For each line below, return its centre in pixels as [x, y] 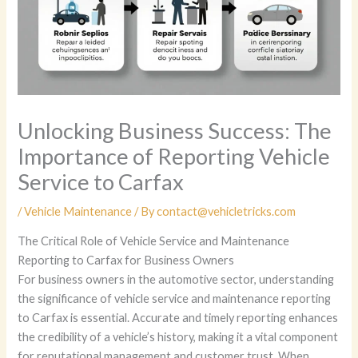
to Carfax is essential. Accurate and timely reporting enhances [178, 317]
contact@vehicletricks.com [227, 211]
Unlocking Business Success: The [175, 130]
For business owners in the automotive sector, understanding [176, 279]
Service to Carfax [101, 181]
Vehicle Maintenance [78, 211]
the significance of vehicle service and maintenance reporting [175, 298]
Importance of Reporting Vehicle [174, 156]
